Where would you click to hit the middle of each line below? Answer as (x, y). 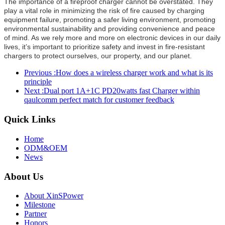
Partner (35, 214)
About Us (24, 176)
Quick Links (30, 120)
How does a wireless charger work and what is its (134, 73)
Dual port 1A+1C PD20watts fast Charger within (122, 91)
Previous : (40, 73)
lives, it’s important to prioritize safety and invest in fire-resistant (104, 47)
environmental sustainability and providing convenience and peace (109, 29)
